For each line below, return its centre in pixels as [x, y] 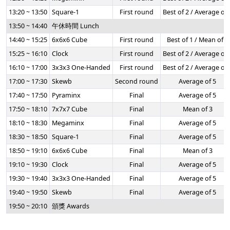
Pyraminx [66, 95]
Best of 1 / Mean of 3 [197, 40]
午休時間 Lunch [75, 26]
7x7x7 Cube [70, 109]
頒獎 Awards [71, 206]
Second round [137, 81]
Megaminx [68, 123]
